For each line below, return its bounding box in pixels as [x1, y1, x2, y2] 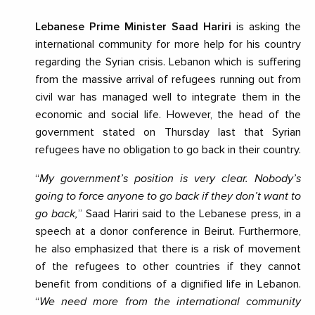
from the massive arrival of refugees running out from [35, 74, 301, 86]
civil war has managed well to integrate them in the [35, 91, 301, 103]
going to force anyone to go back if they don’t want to [35, 191, 301, 202]
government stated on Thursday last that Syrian [35, 127, 301, 139]
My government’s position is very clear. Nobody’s [39, 173, 301, 185]
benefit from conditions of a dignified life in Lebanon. [35, 278, 301, 290]
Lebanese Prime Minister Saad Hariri [35, 21, 231, 33]
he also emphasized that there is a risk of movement [35, 243, 301, 255]
